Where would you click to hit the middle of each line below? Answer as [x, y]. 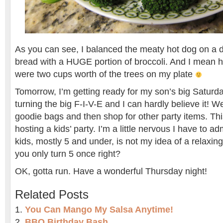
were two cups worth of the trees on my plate [105, 74]
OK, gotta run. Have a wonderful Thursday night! [111, 171]
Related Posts [52, 195]
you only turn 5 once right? [68, 154]
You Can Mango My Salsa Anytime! [99, 210]
